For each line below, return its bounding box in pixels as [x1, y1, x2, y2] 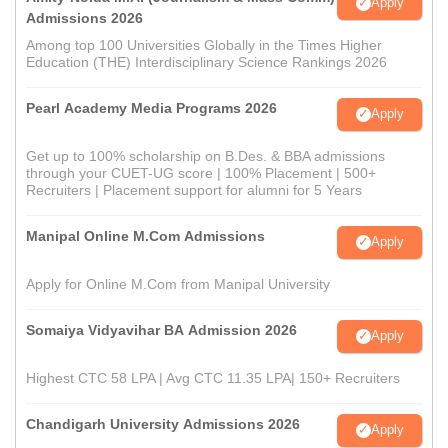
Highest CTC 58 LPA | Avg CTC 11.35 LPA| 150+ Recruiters [26, 369, 400, 386]
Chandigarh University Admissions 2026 [26, 415, 300, 432]
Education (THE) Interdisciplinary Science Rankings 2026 [26, 53, 387, 70]
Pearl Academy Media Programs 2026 [26, 99, 277, 116]
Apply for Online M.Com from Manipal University [26, 275, 330, 292]
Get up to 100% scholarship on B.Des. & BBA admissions [26, 147, 385, 164]
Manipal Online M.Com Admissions [26, 227, 265, 244]
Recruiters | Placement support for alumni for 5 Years [26, 181, 362, 198]
